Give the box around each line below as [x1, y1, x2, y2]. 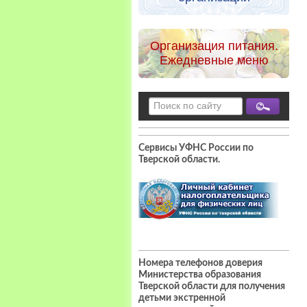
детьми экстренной [138, 293, 225, 304]
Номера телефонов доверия [138, 258, 262, 269]
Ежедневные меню [159, 53, 269, 67]
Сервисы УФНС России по [138, 143, 254, 153]
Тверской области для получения [138, 282, 285, 292]
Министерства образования [138, 270, 261, 280]
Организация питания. [149, 38, 278, 53]
